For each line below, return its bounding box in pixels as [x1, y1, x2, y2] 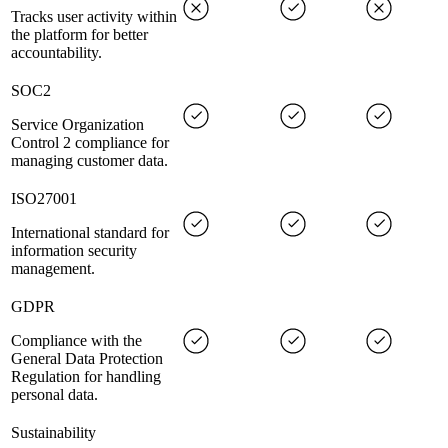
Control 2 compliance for [11, 134, 169, 152]
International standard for [11, 224, 169, 242]
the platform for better [11, 26, 148, 44]
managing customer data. [11, 152, 168, 170]
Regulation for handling [11, 368, 161, 386]
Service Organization [11, 116, 144, 134]
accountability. [11, 44, 102, 62]
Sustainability [11, 424, 96, 442]
